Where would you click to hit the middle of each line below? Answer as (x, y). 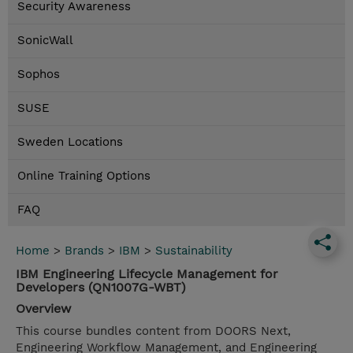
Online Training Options (84, 176)
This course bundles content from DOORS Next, (153, 331)
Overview (43, 309)
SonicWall (45, 41)
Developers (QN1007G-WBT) (101, 288)
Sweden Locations (70, 142)
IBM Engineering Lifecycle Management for (147, 274)
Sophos (39, 74)
